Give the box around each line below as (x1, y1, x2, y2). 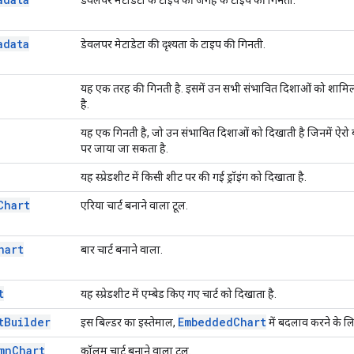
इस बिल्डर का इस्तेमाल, (81, 315, 178, 329)
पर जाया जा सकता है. (81, 141, 168, 155)
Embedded (178, 314, 233, 330)
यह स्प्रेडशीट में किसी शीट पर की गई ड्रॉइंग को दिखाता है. (81, 170, 307, 183)
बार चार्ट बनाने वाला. (81, 243, 163, 256)
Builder (4, 314, 51, 330)
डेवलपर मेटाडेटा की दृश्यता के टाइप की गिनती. (81, 37, 265, 51)
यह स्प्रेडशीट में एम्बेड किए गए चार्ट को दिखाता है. (81, 287, 277, 300)
